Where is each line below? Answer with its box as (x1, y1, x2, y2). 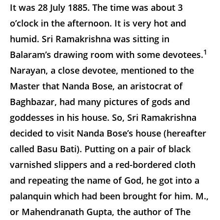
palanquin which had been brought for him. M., (10, 190, 209, 202)
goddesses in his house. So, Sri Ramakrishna (10, 111, 196, 123)
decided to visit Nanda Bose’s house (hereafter (10, 127, 206, 139)
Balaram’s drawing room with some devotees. (10, 48, 203, 60)
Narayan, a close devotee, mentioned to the (10, 64, 194, 76)
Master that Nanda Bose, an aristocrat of (10, 80, 183, 92)
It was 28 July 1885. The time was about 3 (10, 1, 183, 13)
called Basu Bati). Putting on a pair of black (10, 142, 191, 155)
